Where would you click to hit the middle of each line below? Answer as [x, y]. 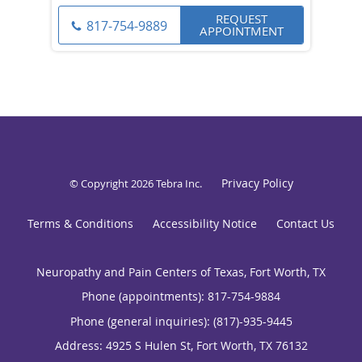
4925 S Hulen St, [151, 345]
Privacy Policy [257, 183]
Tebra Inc [177, 183]
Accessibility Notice [205, 223]
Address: [80, 345]
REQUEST [242, 18]
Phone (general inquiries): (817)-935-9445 [181, 321]
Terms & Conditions [80, 223]
